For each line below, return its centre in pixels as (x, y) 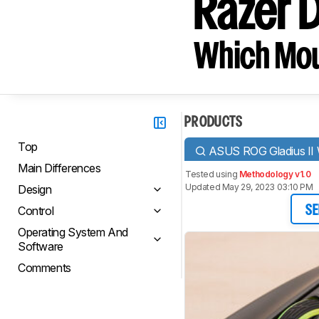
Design (35, 189)
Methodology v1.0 (275, 174)
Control (36, 211)
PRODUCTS (214, 122)
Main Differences (59, 168)
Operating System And (73, 232)
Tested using (212, 174)
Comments (45, 268)
